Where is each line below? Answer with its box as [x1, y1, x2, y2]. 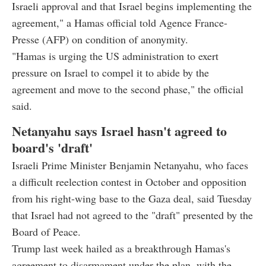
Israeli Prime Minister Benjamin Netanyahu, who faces [12, 157, 248, 172]
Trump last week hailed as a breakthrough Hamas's [12, 240, 230, 255]
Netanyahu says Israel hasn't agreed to [12, 121, 227, 141]
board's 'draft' [12, 137, 93, 157]
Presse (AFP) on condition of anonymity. [12, 31, 188, 46]
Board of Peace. [12, 224, 81, 239]
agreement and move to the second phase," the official [12, 81, 243, 96]
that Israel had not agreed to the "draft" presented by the [12, 207, 253, 222]
